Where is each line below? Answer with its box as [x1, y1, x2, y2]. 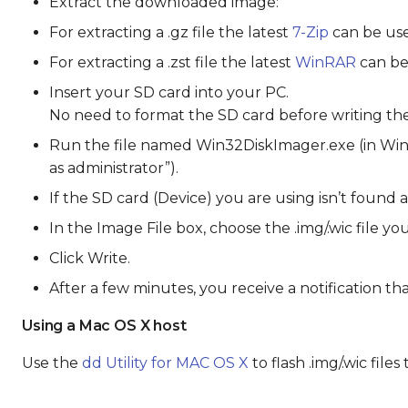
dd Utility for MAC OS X [82, 354, 249, 372]
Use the [22, 354, 82, 372]
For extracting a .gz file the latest [49, 24, 292, 41]
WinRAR [295, 54, 356, 71]
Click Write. [49, 250, 130, 267]
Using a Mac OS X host [22, 317, 187, 334]
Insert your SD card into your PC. [49, 84, 289, 101]
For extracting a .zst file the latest [49, 54, 295, 71]
